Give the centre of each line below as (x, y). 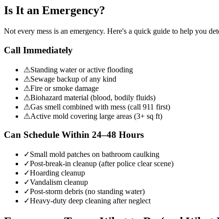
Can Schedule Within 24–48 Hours (74, 135)
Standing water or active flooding (82, 69)
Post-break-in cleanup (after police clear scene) (102, 163)
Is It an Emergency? (55, 11)
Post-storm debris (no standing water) (87, 191)
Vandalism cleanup (59, 182)
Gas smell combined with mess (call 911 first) (100, 107)
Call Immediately (38, 50)
